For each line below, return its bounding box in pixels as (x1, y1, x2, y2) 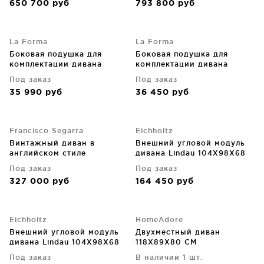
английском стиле (9, 149, 86, 157)
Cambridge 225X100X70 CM (9, 159, 124, 167)
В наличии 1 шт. (136, 253, 203, 261)
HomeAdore (136, 216, 183, 223)
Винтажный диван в (9, 139, 95, 147)
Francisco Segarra (9, 127, 84, 134)
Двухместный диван (136, 228, 220, 236)
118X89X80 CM (136, 238, 197, 246)
